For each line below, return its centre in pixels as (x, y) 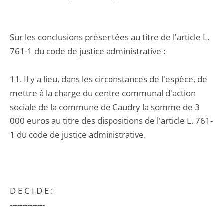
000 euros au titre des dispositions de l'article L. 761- (111, 121)
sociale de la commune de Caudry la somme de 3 (105, 107)
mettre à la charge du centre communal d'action (103, 93)
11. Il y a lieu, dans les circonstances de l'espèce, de (109, 79)
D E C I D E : (31, 190)
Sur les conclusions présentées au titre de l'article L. (110, 37)
